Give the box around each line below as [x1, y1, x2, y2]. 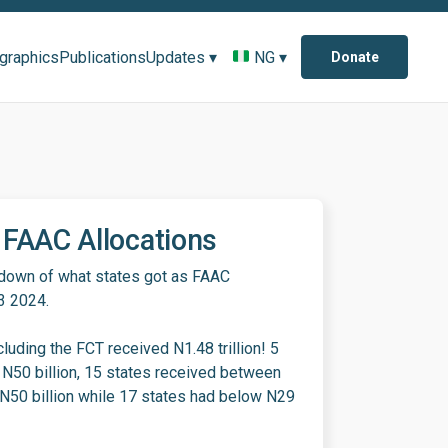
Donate [330, 49, 379, 65]
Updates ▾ [146, 47, 218, 67]
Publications [59, 47, 147, 67]
